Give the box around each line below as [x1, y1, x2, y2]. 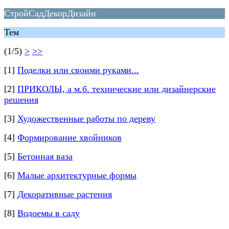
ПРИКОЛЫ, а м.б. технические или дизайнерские [17, 84, 216, 94]
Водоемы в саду [17, 208, 80, 218]
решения [4, 95, 38, 105]
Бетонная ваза [17, 151, 73, 162]
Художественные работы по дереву [17, 113, 155, 124]
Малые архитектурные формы [17, 170, 136, 180]
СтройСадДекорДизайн [4, 8, 96, 18]
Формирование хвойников [17, 132, 122, 143]
